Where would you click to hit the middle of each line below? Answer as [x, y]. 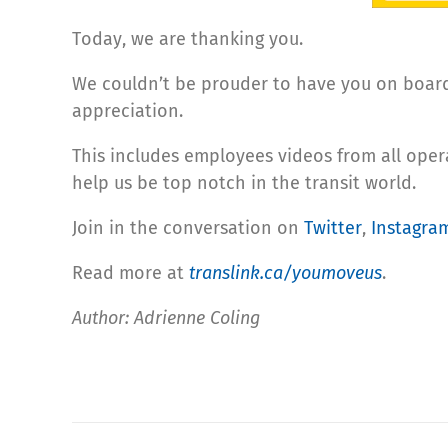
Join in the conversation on [188, 227]
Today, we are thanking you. [187, 38]
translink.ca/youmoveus [285, 272]
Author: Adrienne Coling [166, 317]
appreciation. [127, 110]
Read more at [130, 272]
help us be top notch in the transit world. [244, 182]
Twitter [333, 227]
